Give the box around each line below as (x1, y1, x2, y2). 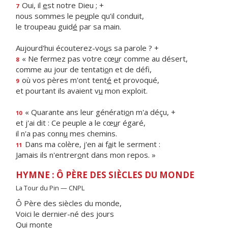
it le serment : (112, 139, 160, 149)
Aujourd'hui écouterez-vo (16, 43, 104, 53)
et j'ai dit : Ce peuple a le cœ (16, 118, 113, 128)
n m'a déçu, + (130, 107, 176, 117)
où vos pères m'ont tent (20, 75, 107, 85)
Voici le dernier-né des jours (16, 209, 114, 219)
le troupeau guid (16, 21, 73, 32)
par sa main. (77, 21, 121, 32)
